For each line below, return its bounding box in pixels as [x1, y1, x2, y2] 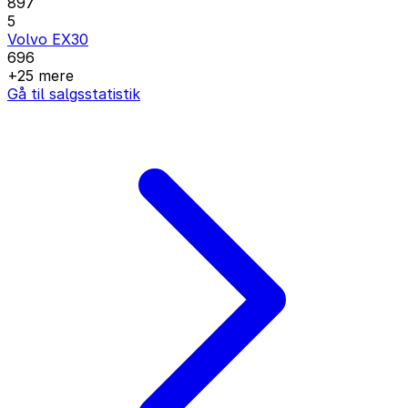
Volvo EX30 [7, 29, 88, 48]
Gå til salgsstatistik [7, 84, 140, 103]
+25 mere [7, 66, 74, 85]
